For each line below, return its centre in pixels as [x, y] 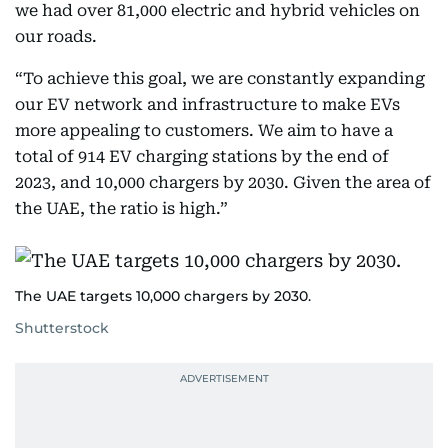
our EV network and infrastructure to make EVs [207, 104]
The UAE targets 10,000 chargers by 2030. [163, 296]
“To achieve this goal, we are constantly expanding [220, 78]
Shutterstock [62, 328]
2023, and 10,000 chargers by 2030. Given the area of [223, 182]
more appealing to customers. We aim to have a [204, 130]
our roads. [56, 36]
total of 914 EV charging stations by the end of [202, 156]
